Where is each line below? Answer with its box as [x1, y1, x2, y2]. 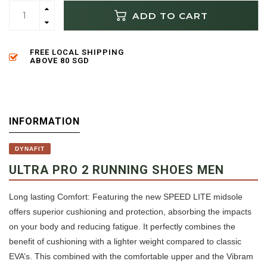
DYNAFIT [15, 145, 45, 153]
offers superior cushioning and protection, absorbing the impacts [9, 207, 252, 217]
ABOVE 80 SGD [30, 56, 89, 66]
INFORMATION [9, 116, 80, 128]
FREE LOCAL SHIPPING [30, 48, 124, 57]
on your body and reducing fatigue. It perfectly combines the [9, 222, 235, 232]
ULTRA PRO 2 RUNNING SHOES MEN [9, 163, 224, 178]
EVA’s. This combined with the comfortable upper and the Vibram [9, 252, 253, 262]
